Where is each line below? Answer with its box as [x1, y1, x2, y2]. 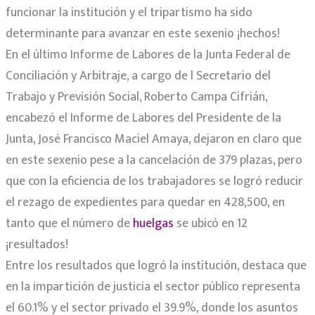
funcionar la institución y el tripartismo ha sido [6, 2, 252, 24]
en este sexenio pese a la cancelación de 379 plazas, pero [6, 150, 302, 172]
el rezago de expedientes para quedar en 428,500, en [6, 192, 285, 214]
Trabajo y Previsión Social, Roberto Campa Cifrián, [6, 86, 267, 108]
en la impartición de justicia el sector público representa [6, 276, 300, 298]
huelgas [130, 213, 174, 235]
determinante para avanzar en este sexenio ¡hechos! [6, 23, 280, 45]
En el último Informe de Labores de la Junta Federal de [6, 44, 290, 66]
